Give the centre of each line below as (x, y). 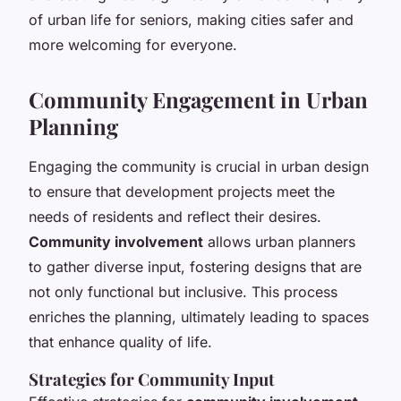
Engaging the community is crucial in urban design (199, 166)
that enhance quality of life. (120, 341)
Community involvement (116, 241)
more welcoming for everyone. (133, 44)
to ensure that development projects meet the (182, 191)
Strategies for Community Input (152, 379)
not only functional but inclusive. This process (183, 291)
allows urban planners (279, 241)
